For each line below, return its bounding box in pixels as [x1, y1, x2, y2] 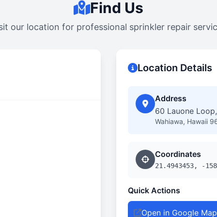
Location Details [138, 62, 212, 74]
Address [155, 93, 186, 103]
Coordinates [155, 149, 201, 159]
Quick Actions [128, 186, 180, 195]
